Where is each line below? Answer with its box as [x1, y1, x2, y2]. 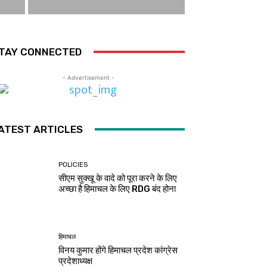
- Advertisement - [62, 73, 114, 81]
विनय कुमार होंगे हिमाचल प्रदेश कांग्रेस [58, 245, 178, 256]
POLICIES [58, 160, 88, 169]
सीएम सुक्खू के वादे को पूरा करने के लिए [58, 172, 178, 184]
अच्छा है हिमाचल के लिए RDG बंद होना [58, 183, 176, 194]
